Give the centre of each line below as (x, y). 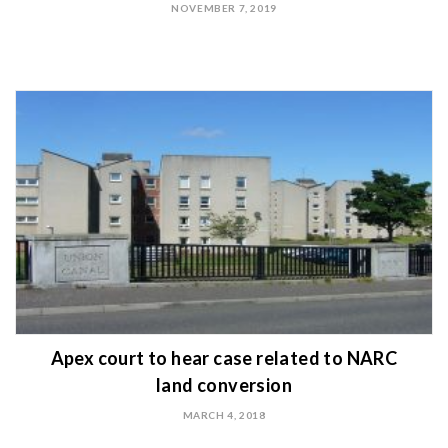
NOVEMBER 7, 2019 (224, 8)
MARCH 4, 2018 (224, 415)
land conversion (223, 385)
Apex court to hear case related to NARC (224, 358)
